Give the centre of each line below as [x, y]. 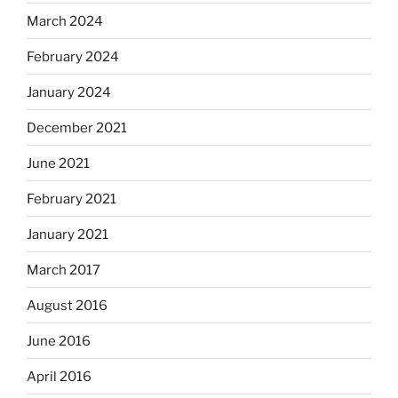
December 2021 [77, 127]
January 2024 [69, 92]
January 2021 [68, 234]
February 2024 [73, 56]
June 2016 [59, 341]
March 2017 [64, 270]
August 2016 [67, 305]
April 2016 [59, 376]
